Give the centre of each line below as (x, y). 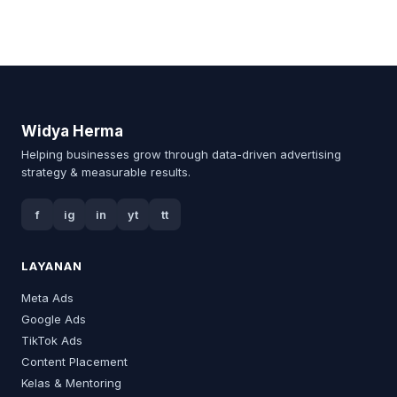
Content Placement (74, 362)
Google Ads (54, 319)
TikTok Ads (52, 340)
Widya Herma (72, 131)
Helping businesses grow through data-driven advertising (181, 154)
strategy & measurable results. (106, 172)
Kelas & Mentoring (71, 383)
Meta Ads (47, 298)
